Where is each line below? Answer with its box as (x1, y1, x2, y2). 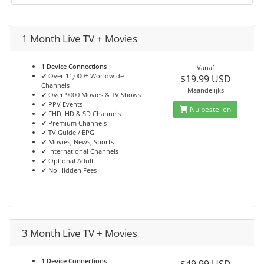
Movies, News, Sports (47, 137, 114, 146)
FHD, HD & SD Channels (47, 109, 121, 118)
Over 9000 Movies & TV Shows (47, 90, 141, 99)
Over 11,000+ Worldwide (47, 71, 124, 80)
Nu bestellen (188, 104, 232, 114)
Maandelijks (187, 85, 224, 94)
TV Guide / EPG (48, 128, 94, 137)
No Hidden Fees (47, 166, 97, 174)
